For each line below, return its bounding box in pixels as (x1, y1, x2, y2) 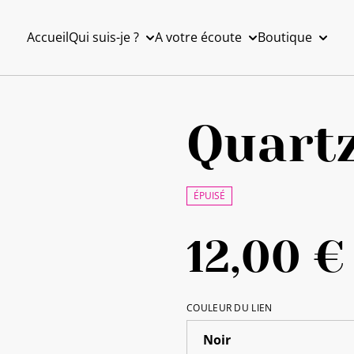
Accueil (26, 28, 69, 47)
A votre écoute (154, 28, 242, 47)
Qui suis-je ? (68, 28, 139, 47)
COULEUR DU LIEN (186, 301, 273, 315)
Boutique (257, 28, 312, 47)
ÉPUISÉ (194, 189, 225, 203)
